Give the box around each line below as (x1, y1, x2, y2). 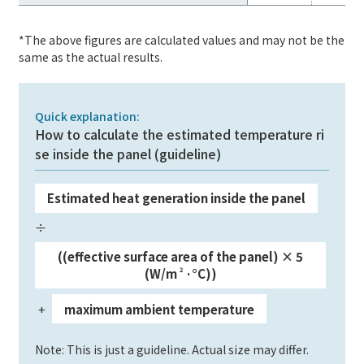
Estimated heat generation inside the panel (47, 189, 306, 207)
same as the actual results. (19, 48, 163, 65)
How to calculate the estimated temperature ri (35, 123, 325, 144)
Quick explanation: (35, 107, 141, 124)
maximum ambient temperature (63, 300, 254, 318)
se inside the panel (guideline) (35, 143, 222, 163)
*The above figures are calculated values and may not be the (19, 31, 345, 48)
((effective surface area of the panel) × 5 (58, 248, 304, 266)
